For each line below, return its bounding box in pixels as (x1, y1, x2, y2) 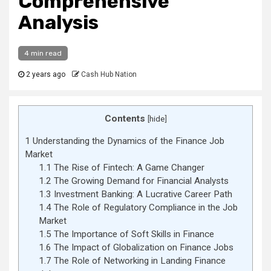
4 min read (24, 49, 62, 57)
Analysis (18, 11, 99, 34)
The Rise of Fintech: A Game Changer (51, 162, 204, 174)
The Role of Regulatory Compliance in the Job (51, 202, 238, 214)
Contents (104, 113, 145, 124)
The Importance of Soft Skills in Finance (51, 229, 214, 240)
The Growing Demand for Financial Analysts (51, 175, 229, 187)
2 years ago (24, 70, 65, 79)
